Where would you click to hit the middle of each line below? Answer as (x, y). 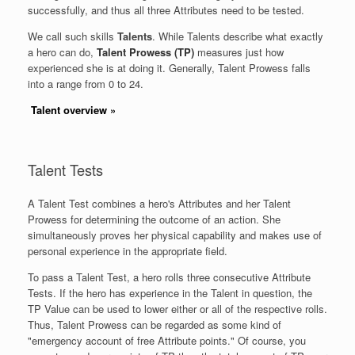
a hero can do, (61, 52)
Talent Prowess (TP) (145, 52)
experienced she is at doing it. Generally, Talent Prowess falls (169, 67)
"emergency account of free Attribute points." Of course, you (167, 340)
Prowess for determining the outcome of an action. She (154, 219)
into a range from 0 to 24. (86, 83)
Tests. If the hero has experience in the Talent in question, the (170, 292)
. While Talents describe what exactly (238, 36)
